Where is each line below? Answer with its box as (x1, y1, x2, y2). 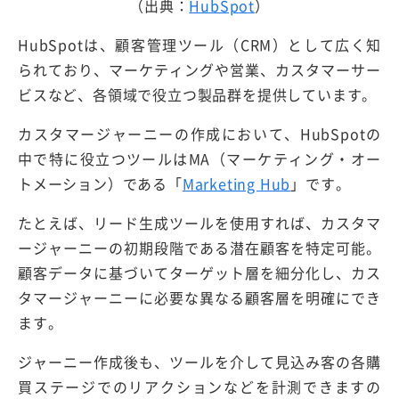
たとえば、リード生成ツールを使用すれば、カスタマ (18, 212, 381, 234)
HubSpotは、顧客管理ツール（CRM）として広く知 (18, 34, 381, 56)
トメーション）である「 (18, 173, 183, 195)
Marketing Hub (182, 173, 291, 195)
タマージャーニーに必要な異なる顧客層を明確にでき (18, 287, 381, 309)
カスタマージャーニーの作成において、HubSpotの (18, 123, 381, 145)
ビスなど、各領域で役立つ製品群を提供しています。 (18, 84, 378, 106)
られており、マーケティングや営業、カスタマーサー (18, 59, 381, 81)
